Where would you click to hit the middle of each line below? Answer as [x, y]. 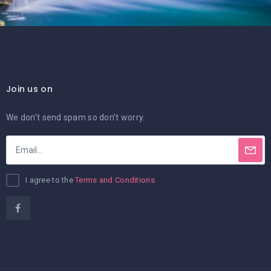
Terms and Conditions [115, 180]
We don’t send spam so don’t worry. [76, 118]
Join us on [29, 89]
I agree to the [51, 180]
